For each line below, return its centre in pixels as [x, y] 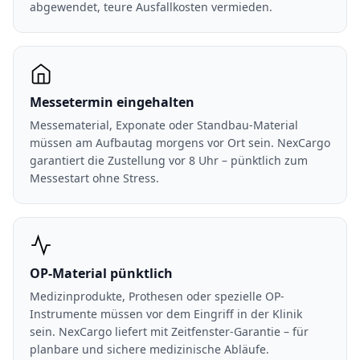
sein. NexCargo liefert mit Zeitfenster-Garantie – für [169, 331]
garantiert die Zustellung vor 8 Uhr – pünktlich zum [169, 160]
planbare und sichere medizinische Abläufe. [149, 349]
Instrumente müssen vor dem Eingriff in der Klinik [166, 314]
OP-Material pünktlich [101, 273]
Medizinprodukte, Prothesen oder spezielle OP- [157, 296]
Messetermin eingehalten [112, 102]
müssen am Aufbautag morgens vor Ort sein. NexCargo [180, 143]
